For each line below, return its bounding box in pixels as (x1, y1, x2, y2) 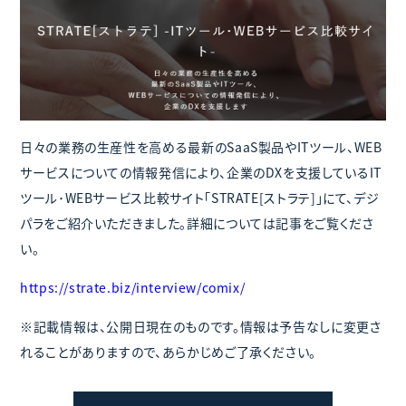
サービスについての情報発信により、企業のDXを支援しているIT (20, 162, 382, 181)
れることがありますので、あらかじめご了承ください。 (20, 342, 317, 361)
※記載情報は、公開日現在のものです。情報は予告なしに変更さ (20, 316, 382, 335)
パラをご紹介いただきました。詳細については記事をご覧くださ (20, 213, 374, 232)
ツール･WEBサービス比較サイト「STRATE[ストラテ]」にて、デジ (20, 188, 380, 207)
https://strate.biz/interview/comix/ (20, 277, 246, 296)
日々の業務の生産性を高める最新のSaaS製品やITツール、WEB (20, 137, 382, 156)
